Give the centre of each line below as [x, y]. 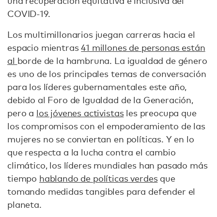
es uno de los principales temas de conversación [107, 74]
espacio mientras [44, 47]
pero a [22, 113]
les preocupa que [160, 113]
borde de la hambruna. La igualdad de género [112, 61]
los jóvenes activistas [80, 113]
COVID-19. [29, 14]
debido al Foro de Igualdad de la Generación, [100, 100]
